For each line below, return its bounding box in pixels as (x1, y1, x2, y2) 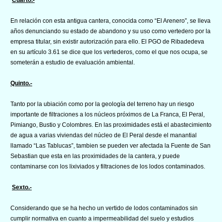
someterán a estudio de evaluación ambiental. (10, 58, 135, 66)
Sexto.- (12, 183, 32, 191)
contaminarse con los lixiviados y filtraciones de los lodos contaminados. (10, 163, 205, 170)
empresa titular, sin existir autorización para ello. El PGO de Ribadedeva (10, 38, 204, 45)
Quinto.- (10, 79, 32, 87)
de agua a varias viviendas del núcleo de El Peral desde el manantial (10, 131, 197, 139)
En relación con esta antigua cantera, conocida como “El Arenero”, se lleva (10, 17, 211, 24)
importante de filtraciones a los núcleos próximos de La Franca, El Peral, (10, 111, 205, 118)
